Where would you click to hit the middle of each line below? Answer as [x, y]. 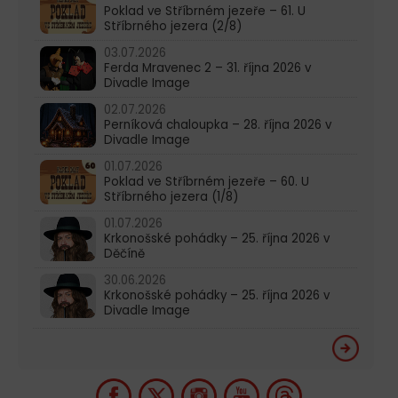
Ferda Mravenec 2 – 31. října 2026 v [207, 68]
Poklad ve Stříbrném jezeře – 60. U [207, 181]
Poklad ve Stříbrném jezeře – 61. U [205, 11]
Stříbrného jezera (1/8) [171, 196]
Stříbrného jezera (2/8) [173, 26]
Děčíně [124, 253]
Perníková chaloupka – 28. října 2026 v [218, 124]
